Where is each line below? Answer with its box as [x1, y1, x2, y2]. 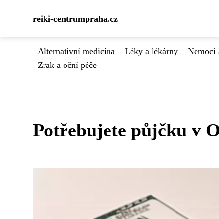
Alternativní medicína [38, 46, 115, 56]
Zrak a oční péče [38, 60, 97, 70]
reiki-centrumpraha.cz [33, 14, 118, 23]
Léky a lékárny [125, 46, 178, 56]
